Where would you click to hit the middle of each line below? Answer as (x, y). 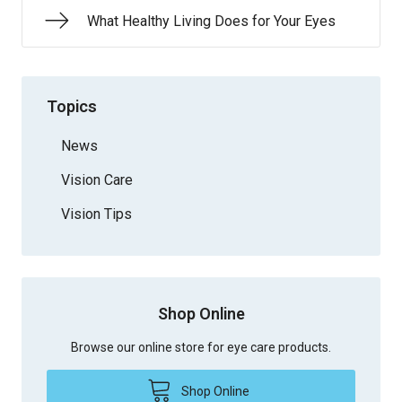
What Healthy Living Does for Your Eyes (211, 21)
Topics (72, 106)
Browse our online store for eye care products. (201, 347)
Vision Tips (96, 214)
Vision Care (97, 179)
